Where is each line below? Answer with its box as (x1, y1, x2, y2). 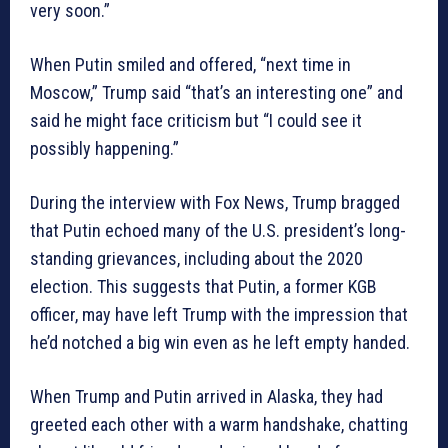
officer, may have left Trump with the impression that (30, 304, 408, 326)
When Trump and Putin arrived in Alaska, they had (30, 386, 383, 408)
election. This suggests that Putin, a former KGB (30, 276, 377, 298)
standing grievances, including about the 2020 (30, 248, 363, 270)
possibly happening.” (30, 138, 179, 160)
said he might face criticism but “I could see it (30, 110, 362, 132)
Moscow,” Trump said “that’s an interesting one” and (30, 82, 403, 104)
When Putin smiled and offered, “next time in (30, 54, 351, 76)
